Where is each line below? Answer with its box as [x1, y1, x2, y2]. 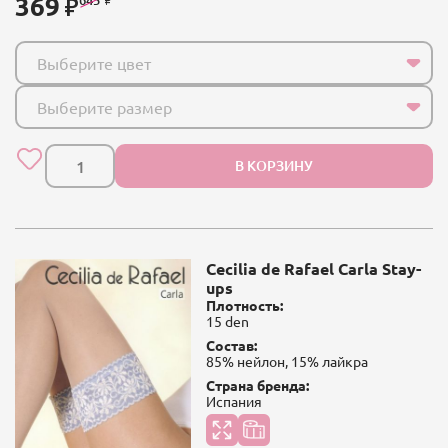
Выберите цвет [37, 52, 151, 73]
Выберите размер [37, 96, 172, 117]
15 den [205, 311, 249, 330]
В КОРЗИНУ [235, 155, 313, 175]
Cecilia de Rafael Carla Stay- [205, 257, 421, 279]
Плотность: [205, 295, 283, 314]
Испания [205, 391, 262, 410]
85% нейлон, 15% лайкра [205, 351, 368, 370]
